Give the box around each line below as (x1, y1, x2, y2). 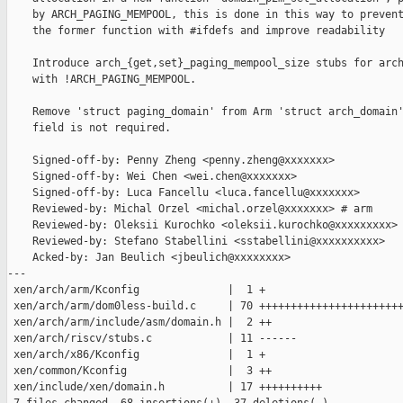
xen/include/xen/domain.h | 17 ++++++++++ (7, 381, 322, 394)
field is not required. (7, 121, 171, 135)
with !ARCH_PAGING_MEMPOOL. (7, 73, 196, 86)
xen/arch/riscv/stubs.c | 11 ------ (7, 332, 297, 345)
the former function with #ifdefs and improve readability (7, 24, 385, 38)
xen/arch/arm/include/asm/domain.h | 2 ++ (7, 316, 272, 329)
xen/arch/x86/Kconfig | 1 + (7, 348, 265, 362)
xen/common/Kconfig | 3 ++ (7, 364, 272, 378)
